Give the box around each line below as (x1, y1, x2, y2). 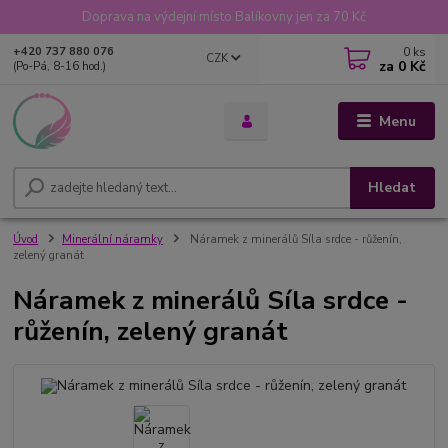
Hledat (368, 177, 417, 197)
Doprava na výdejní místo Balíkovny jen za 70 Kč (82, 7, 366, 26)
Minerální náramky (62, 231, 163, 247)
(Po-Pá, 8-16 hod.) (13, 59, 107, 74)
